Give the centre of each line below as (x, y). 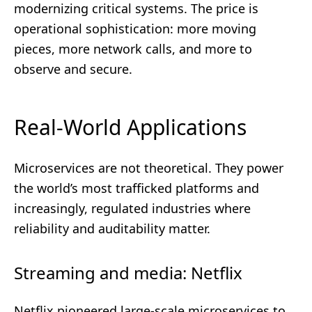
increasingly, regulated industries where (132, 208)
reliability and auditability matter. (112, 228)
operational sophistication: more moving (135, 29)
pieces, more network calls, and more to (133, 49)
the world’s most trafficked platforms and (136, 188)
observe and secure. (73, 69)
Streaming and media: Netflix (128, 273)
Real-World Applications (130, 127)
